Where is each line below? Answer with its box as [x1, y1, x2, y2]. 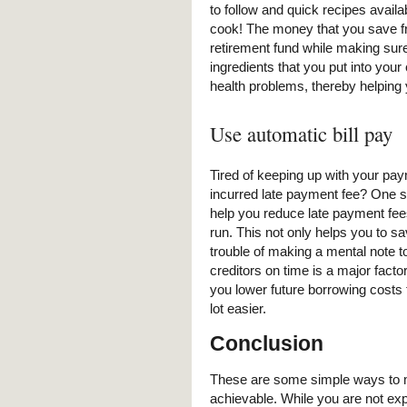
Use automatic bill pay [210, 120, 392, 148]
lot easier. [210, 301, 266, 317]
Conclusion [210, 332, 323, 356]
